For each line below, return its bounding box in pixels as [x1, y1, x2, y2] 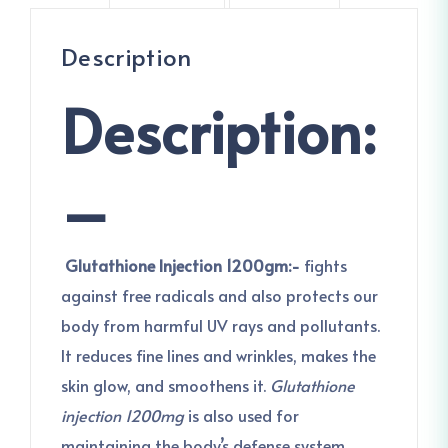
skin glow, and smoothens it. [61, 374, 270, 396]
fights [300, 254, 347, 276]
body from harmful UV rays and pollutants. [61, 314, 380, 336]
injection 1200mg [61, 404, 184, 426]
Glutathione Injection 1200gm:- [61, 254, 300, 276]
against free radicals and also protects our [61, 284, 378, 306]
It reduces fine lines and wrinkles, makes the [61, 344, 376, 366]
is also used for [184, 404, 299, 426]
